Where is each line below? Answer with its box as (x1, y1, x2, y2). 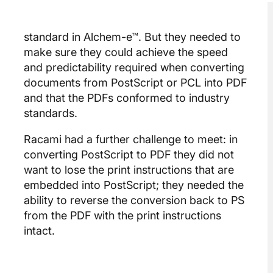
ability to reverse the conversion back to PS (24, 193, 244, 207)
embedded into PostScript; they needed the (24, 178, 244, 191)
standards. (24, 106, 77, 119)
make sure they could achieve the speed (24, 45, 228, 58)
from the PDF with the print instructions (24, 208, 221, 222)
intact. (24, 224, 55, 237)
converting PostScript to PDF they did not (24, 147, 234, 161)
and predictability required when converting (24, 60, 244, 74)
